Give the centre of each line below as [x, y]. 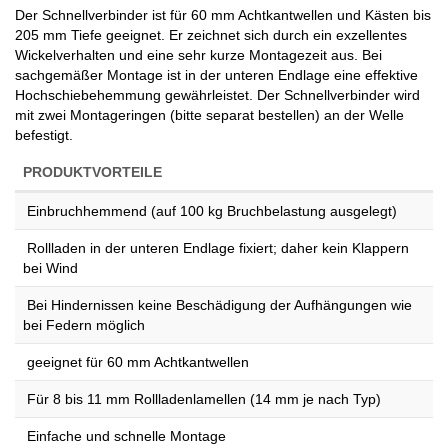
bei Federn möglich [84, 324]
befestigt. [44, 134]
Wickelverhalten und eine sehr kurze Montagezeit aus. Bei [198, 54]
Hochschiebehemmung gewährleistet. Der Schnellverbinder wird [217, 94]
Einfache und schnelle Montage [124, 435]
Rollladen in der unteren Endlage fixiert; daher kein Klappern [216, 247]
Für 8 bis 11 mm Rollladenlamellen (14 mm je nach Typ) [202, 398]
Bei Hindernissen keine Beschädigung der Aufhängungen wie [217, 304]
